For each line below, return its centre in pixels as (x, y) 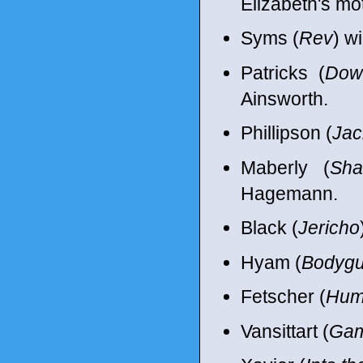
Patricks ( (283, 73)
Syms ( (270, 38)
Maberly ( (285, 167)
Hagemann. (289, 193)
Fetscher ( (283, 297)
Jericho (329, 228)
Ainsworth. (284, 98)
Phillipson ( (286, 133)
